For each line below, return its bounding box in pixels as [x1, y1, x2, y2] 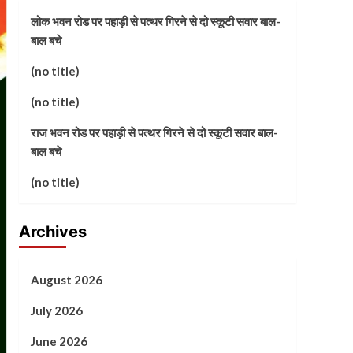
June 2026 [30, 333, 87, 348]
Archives [18, 221, 87, 241]
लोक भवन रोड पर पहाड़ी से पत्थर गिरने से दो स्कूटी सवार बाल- [30, 13, 281, 28]
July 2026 [30, 303, 83, 318]
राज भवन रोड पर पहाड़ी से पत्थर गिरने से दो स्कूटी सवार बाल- [30, 124, 278, 139]
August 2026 [30, 272, 102, 287]
